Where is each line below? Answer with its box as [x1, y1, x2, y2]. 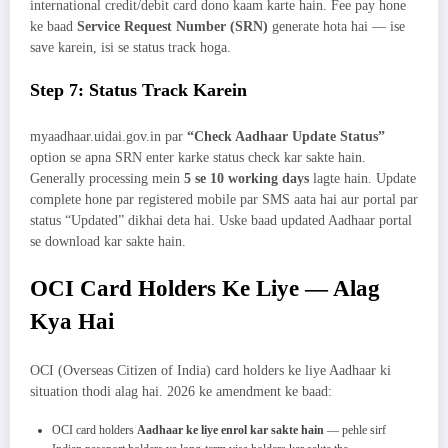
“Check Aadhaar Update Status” [187, 129, 385, 145]
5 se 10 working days [184, 171, 309, 187]
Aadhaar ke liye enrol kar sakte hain [137, 423, 324, 438]
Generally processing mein [30, 171, 184, 187]
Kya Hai [30, 308, 114, 334]
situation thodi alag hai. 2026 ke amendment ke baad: [30, 384, 332, 400]
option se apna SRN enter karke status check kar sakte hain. [30, 150, 366, 166]
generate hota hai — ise [268, 18, 405, 34]
